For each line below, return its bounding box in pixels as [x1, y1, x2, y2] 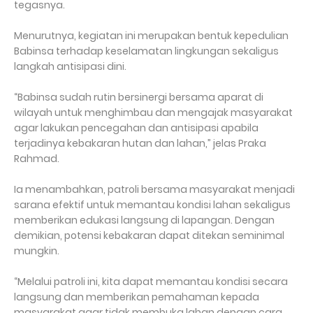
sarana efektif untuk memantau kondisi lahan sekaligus [14, 198, 291, 212]
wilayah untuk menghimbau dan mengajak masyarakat [14, 105, 293, 119]
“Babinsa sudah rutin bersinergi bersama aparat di [14, 90, 263, 104]
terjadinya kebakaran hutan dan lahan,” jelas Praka [14, 136, 266, 150]
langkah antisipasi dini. [14, 59, 129, 73]
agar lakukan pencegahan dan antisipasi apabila [14, 121, 259, 135]
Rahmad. [14, 152, 59, 166]
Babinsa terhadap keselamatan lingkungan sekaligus [14, 44, 279, 58]
